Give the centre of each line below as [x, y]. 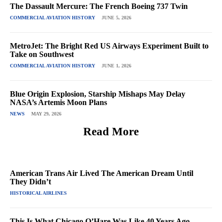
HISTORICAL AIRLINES [38, 193]
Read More [111, 131]
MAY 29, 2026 [46, 113]
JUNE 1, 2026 [116, 65]
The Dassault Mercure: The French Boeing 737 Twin [99, 6]
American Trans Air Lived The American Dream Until [102, 173]
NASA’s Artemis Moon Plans [58, 102]
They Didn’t [30, 181]
